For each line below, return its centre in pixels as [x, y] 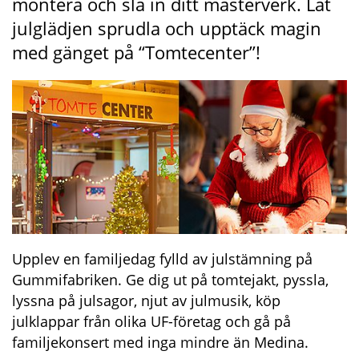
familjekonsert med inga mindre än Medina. [160, 342]
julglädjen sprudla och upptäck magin [167, 28]
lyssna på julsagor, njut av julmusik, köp [146, 300]
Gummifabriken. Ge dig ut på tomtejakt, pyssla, [170, 279]
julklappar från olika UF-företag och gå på [151, 321]
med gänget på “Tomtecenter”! [136, 52]
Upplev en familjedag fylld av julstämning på [162, 258]
